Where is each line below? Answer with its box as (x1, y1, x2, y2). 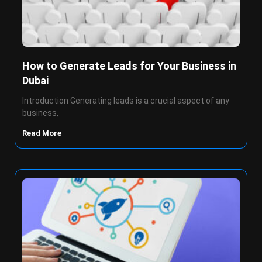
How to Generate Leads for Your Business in (22, 60, 236, 72)
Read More (22, 129, 63, 137)
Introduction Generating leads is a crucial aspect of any (22, 96, 229, 105)
